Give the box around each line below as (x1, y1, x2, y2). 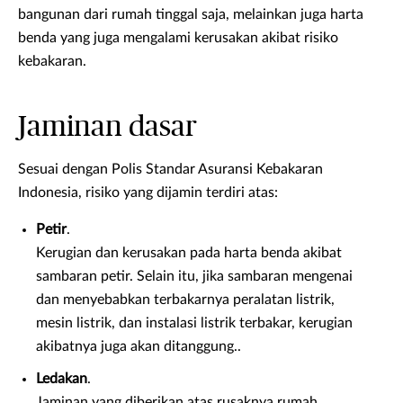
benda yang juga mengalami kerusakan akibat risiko (18, 31, 338, 46)
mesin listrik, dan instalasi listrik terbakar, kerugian (36, 316, 353, 331)
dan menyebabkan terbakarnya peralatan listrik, (36, 292, 335, 308)
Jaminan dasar (18, 112, 197, 142)
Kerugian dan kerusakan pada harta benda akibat (36, 246, 342, 261)
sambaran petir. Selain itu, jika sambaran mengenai (36, 269, 353, 284)
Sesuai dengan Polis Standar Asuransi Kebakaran (18, 162, 323, 177)
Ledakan (36, 372, 87, 387)
